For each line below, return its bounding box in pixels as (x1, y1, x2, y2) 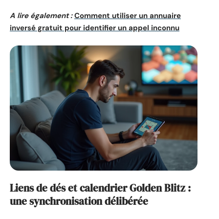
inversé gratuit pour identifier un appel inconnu (10, 23, 179, 33)
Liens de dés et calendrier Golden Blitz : (10, 181, 191, 196)
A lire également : (10, 11, 72, 21)
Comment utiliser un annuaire (74, 11, 181, 21)
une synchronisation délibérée (10, 194, 148, 209)
